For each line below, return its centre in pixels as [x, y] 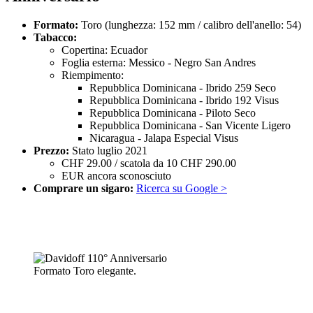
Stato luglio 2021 [108, 151]
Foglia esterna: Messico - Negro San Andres [159, 63]
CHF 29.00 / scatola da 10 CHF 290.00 [149, 163]
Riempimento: [93, 75]
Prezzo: [51, 151]
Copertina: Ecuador [104, 50]
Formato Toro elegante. [85, 271]
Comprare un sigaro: [83, 189]
